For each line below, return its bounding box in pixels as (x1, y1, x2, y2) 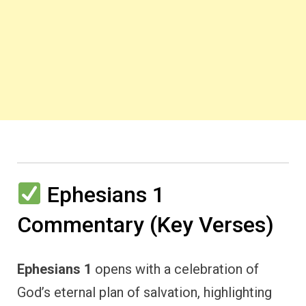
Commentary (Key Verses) (17, 212, 274, 238)
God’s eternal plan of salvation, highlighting (17, 283, 272, 301)
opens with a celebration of (92, 260, 259, 277)
